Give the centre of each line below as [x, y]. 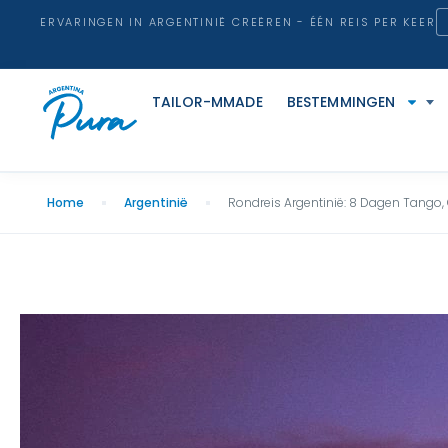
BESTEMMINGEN [341, 102]
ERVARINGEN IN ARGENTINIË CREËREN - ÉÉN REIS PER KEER [238, 22]
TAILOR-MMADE [207, 102]
